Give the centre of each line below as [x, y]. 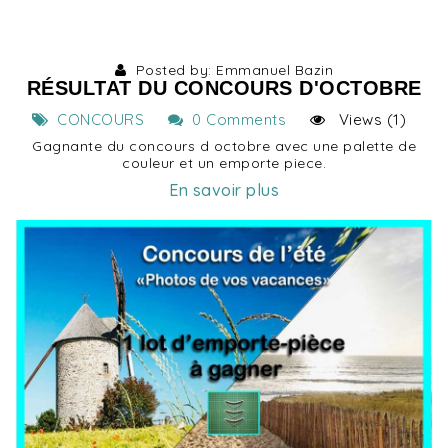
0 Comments [235, 120]
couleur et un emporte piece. [224, 163]
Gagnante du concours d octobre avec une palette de [224, 146]
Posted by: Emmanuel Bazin [229, 70]
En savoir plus [224, 190]
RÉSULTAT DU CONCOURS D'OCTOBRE [224, 88]
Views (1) [366, 120]
